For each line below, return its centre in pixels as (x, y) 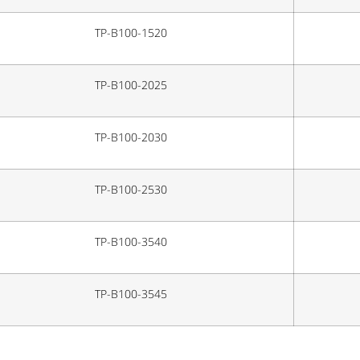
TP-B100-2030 (131, 138)
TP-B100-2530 (131, 190)
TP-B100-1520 (131, 33)
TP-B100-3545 (131, 295)
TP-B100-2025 (131, 86)
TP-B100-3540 (131, 242)
